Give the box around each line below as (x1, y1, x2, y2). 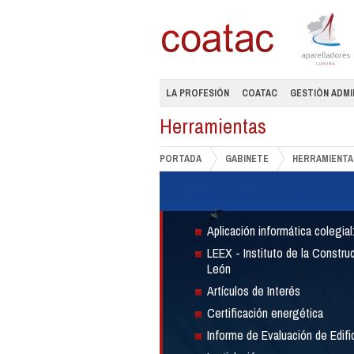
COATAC (242, 87, 277, 100)
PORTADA (160, 153, 201, 165)
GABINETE (225, 153, 269, 165)
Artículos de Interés (207, 282, 300, 299)
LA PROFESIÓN (166, 87, 229, 100)
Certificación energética (207, 304, 323, 322)
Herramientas (160, 112, 266, 140)
